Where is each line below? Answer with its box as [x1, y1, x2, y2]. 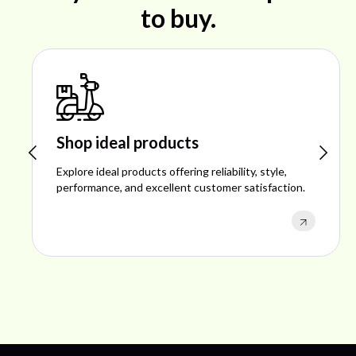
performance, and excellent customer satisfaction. [48, 180, 297, 194]
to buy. [140, 2, 216, 33]
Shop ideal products [48, 132, 191, 152]
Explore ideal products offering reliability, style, [48, 164, 279, 178]
